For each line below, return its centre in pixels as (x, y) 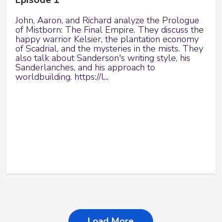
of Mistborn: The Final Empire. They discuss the (110, 29)
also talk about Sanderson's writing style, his (103, 58)
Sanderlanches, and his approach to (85, 67)
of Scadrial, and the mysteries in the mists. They (110, 48)
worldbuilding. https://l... (62, 77)
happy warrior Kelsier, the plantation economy (107, 39)
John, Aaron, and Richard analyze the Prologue (108, 20)
